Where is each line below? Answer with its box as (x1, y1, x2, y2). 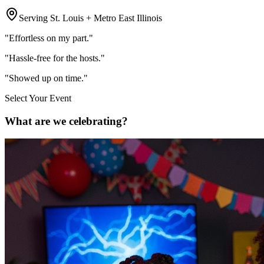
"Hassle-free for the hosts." (5, 52, 105, 63)
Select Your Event (5, 93, 71, 103)
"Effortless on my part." (5, 32, 93, 43)
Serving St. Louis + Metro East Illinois (19, 12, 162, 23)
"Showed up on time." (5, 72, 88, 83)
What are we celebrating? (5, 114, 128, 127)
